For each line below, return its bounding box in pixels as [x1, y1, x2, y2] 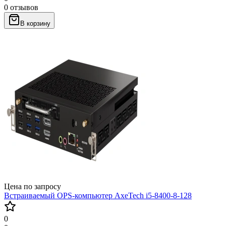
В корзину [20, 19, 50, 27]
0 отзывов [4, 3, 38, 12]
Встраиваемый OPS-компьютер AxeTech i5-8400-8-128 [4, 191, 192, 200]
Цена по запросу [4, 182, 61, 191]
